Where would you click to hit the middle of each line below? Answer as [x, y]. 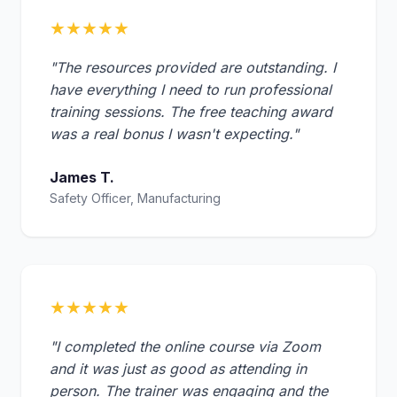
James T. [82, 178]
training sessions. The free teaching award [191, 112]
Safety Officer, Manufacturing [135, 198]
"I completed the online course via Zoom [185, 347]
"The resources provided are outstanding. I [193, 68]
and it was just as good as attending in [178, 369]
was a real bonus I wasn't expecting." [174, 134]
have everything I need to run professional [191, 90]
